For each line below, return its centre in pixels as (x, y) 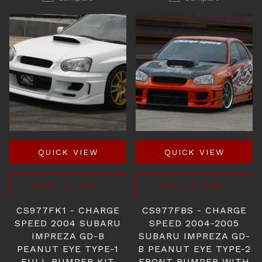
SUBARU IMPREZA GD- (194, 236)
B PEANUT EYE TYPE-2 (194, 249)
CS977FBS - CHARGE (194, 210)
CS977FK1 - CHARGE (68, 210)
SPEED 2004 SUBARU (68, 223)
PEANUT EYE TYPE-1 (68, 249)
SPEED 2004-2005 (194, 223)
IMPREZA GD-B (68, 236)
